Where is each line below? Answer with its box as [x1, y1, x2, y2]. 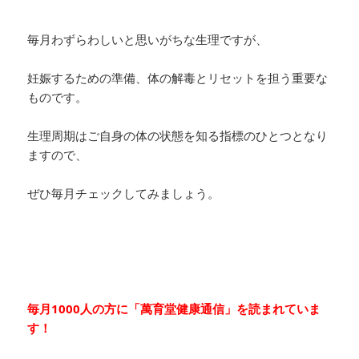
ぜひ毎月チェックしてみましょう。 [27, 184, 220, 201]
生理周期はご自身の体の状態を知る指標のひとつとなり [27, 127, 329, 143]
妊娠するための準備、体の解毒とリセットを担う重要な [27, 69, 329, 86]
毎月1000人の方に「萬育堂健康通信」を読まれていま [27, 300, 321, 317]
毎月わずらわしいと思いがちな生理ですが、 [27, 30, 268, 47]
